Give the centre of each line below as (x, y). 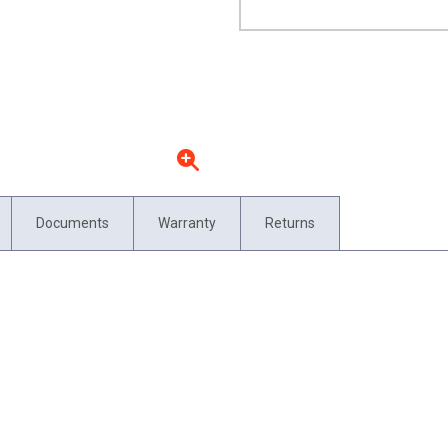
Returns (290, 223)
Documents (72, 223)
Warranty (187, 223)
